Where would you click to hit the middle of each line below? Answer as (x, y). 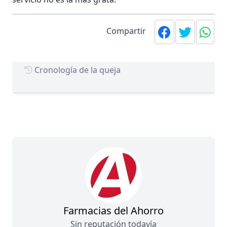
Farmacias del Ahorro (113, 210)
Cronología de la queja (77, 70)
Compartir (126, 31)
